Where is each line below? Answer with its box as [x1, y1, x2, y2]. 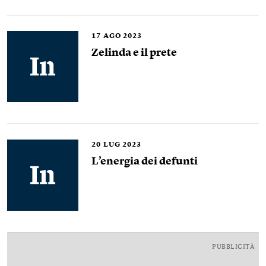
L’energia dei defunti [91, 156, 198, 167]
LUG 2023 [103, 141, 141, 148]
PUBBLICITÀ [212, 244, 254, 251]
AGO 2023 [103, 33, 142, 40]
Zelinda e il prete [91, 47, 177, 58]
